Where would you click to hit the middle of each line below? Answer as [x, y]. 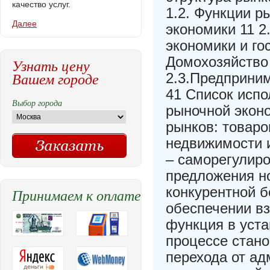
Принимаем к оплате [77, 195]
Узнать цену [51, 65]
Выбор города [37, 103]
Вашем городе [55, 78]
